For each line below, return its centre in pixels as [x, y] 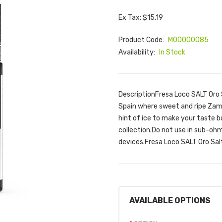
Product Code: [142, 40]
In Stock [172, 52]
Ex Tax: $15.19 [141, 18]
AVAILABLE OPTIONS [170, 200]
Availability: [138, 52]
